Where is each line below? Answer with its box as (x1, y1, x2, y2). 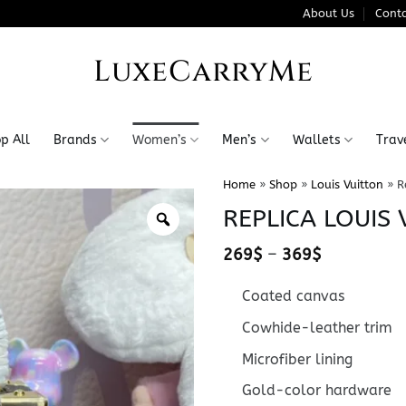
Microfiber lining (241, 350, 353, 368)
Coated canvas (241, 287, 344, 305)
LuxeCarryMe (92, 53, 314, 92)
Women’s (132, 131, 188, 148)
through (320, 293, 382, 314)
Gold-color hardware (241, 382, 391, 400)
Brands (53, 131, 98, 148)
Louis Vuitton (310, 177, 383, 191)
